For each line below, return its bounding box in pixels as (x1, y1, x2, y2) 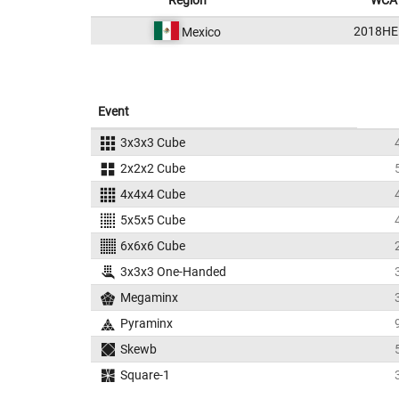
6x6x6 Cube (119, 239, 185, 253)
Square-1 (119, 368, 170, 382)
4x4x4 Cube (119, 187, 185, 201)
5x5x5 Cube (119, 213, 185, 227)
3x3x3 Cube (119, 135, 185, 150)
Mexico (178, 25, 221, 39)
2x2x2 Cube (119, 161, 185, 175)
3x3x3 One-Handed (119, 265, 226, 279)
